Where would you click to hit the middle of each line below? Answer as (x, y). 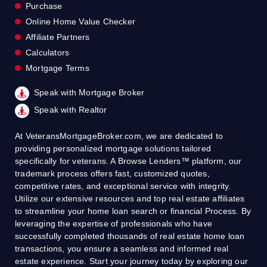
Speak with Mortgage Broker (89, 92)
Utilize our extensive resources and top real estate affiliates (130, 198)
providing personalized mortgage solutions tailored (113, 148)
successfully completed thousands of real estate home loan (130, 236)
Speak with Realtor (71, 109)
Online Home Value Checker (80, 21)
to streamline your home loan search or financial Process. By (133, 211)
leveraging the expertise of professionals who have (114, 223)
